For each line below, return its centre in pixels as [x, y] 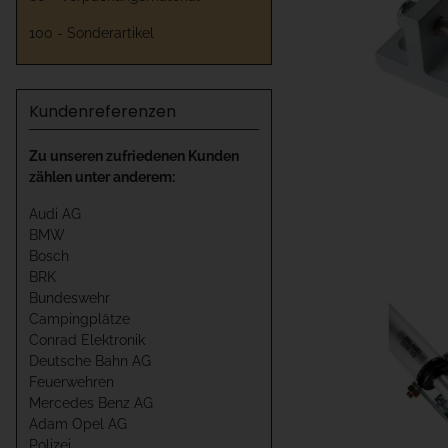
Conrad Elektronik [87, 340]
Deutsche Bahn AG [90, 361]
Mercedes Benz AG [91, 403]
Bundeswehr [69, 298]
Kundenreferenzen [102, 112]
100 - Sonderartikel [91, 33]
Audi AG [55, 214]
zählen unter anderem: [102, 177]
